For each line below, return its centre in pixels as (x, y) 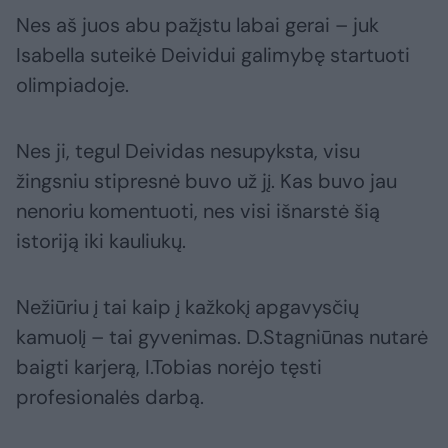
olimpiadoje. (72, 85)
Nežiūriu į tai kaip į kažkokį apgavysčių (187, 307)
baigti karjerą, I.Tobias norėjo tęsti (169, 367)
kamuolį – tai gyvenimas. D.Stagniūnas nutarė (222, 337)
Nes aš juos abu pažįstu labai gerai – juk (197, 25)
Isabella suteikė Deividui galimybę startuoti (213, 55)
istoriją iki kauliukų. (101, 241)
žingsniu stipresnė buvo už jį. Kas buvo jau (206, 181)
